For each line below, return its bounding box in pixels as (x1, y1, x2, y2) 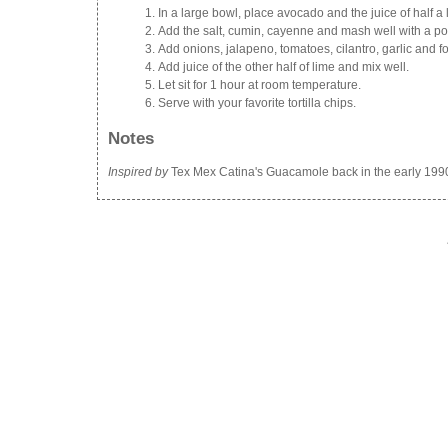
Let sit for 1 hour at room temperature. (158, 77, 361, 92)
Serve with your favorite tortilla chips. (158, 95, 356, 110)
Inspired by (108, 165, 168, 180)
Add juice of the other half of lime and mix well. (158, 59, 409, 74)
